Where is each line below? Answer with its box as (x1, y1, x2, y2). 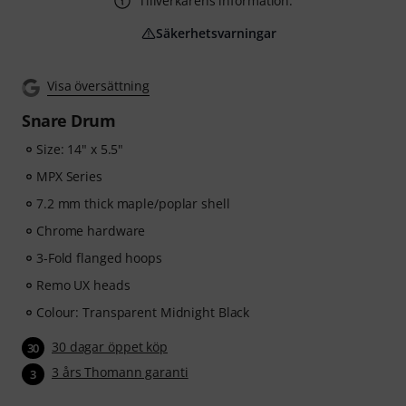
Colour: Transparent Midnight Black (36, 304, 250, 322)
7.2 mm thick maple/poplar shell (36, 195, 230, 213)
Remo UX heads (36, 276, 130, 295)
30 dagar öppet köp (52, 338, 169, 356)
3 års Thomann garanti (52, 363, 188, 382)
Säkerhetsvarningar (155, 24, 276, 43)
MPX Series (36, 168, 102, 186)
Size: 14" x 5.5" (36, 140, 124, 159)
